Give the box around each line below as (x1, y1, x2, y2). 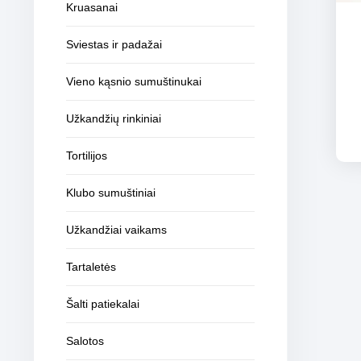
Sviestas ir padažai (66, 38, 162, 51)
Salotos (66, 334, 104, 347)
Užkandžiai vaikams (66, 223, 167, 236)
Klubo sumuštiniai (66, 186, 156, 199)
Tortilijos (66, 149, 107, 162)
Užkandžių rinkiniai (66, 112, 161, 125)
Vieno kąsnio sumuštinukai (66, 75, 201, 88)
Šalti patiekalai (66, 297, 139, 310)
